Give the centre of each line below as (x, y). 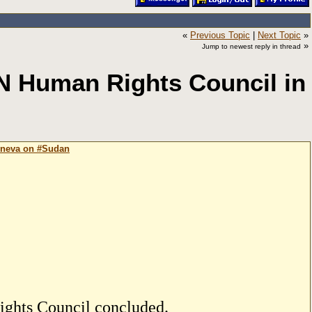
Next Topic (279, 35)
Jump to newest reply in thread (251, 46)
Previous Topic (220, 35)
